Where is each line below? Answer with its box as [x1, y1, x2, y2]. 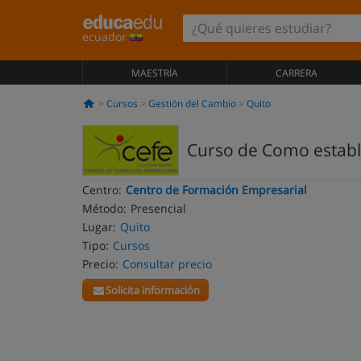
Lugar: [82, 219, 116, 234]
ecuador [82, 29, 130, 44]
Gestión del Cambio [147, 97, 236, 110]
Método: [82, 201, 127, 216]
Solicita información [106, 283, 201, 297]
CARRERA [275, 66, 317, 80]
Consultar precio [122, 256, 212, 272]
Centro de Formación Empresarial [126, 182, 307, 197]
